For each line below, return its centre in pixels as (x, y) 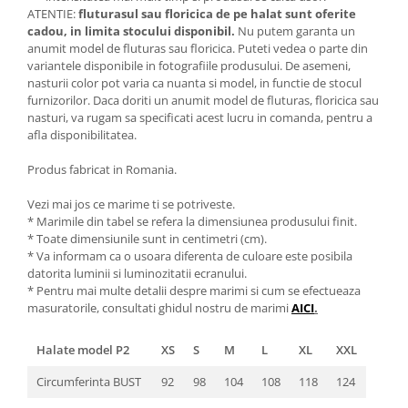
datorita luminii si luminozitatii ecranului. (137, 273)
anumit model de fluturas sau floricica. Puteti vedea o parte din (198, 48)
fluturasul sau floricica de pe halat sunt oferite (217, 13)
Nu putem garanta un (296, 31)
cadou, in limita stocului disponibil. (133, 31)
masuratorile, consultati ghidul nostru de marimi (159, 307)
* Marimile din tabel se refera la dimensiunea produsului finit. (192, 221)
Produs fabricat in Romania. (102, 169)
